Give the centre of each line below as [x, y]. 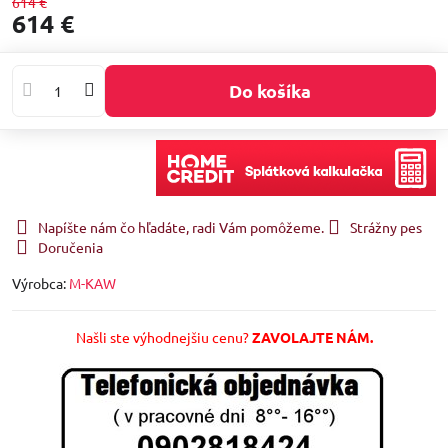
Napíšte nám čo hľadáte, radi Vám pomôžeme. [181, 226]
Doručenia [70, 246]
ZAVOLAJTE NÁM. [312, 336]
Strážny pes [386, 226]
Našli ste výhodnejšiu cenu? [163, 336]
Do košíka [277, 91]
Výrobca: [40, 282]
